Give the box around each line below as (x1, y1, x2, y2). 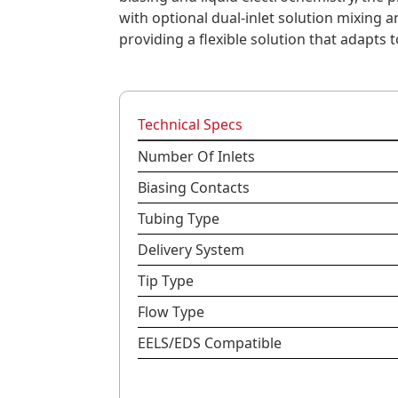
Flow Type (138, 302, 205, 322)
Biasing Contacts (138, 178, 251, 197)
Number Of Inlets (138, 147, 256, 166)
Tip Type (138, 271, 195, 291)
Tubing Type (138, 209, 220, 228)
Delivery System (138, 240, 245, 259)
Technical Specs (138, 115, 243, 134)
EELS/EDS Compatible (138, 333, 283, 353)
